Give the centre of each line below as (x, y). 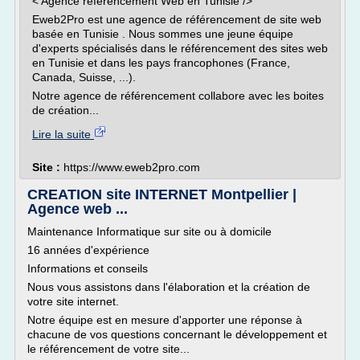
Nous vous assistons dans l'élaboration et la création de (169, 287)
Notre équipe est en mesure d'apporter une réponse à (165, 320)
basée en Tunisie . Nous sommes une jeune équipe (163, 34)
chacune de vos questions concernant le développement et (177, 334)
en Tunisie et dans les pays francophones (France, (161, 63)
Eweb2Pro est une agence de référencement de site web (177, 19)
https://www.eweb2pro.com (132, 167)
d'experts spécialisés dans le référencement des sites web (180, 48)
